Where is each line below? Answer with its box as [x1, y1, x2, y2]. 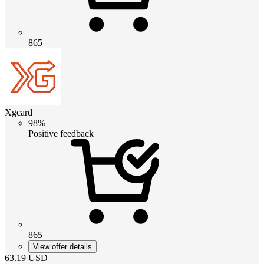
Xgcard [5, 107, 32, 117]
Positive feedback [28, 128, 94, 138]
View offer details [33, 242, 92, 251]
